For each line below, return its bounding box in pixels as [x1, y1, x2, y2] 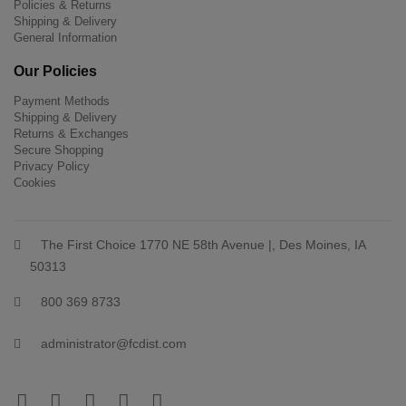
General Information [14, 31, 117, 45]
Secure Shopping [14, 142, 103, 157]
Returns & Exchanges [14, 126, 129, 140]
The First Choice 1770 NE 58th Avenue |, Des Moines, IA [30, 237, 365, 252]
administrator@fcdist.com [30, 335, 187, 351]
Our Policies [14, 63, 97, 79]
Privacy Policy [14, 159, 90, 173]
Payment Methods [14, 93, 110, 108]
